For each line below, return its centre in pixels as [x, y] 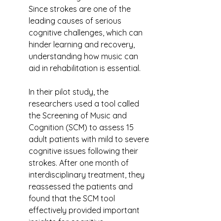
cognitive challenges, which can [87, 33]
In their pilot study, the [70, 92]
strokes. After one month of [80, 163]
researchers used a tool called [85, 104]
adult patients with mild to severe [90, 139]
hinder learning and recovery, [83, 44]
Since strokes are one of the [81, 9]
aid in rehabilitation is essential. [85, 68]
